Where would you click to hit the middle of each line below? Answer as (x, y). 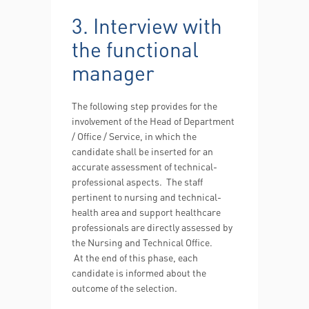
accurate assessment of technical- (144, 166)
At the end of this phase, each (135, 257)
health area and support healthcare (146, 212)
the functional (135, 49)
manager (116, 72)
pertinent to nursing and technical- (147, 197)
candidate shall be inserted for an (142, 151)
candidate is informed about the (139, 272)
